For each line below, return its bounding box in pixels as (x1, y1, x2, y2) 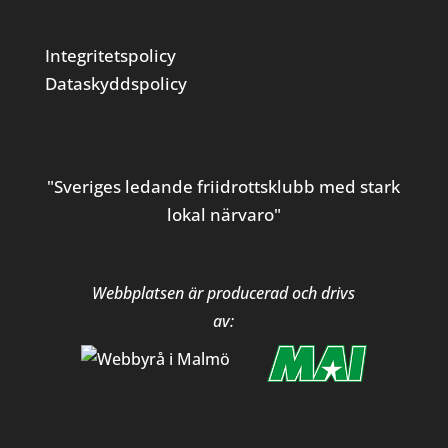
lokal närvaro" (166, 203, 281, 227)
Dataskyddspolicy (44, 71, 187, 95)
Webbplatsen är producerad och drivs (92, 282, 356, 305)
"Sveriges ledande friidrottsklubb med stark (47, 175, 401, 199)
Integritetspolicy (44, 43, 176, 67)
